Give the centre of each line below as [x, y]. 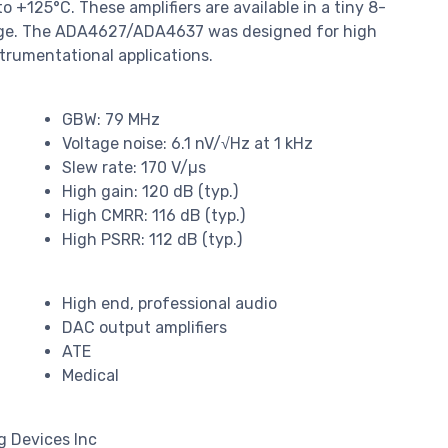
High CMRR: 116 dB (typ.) [153, 216]
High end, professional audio [169, 304]
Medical [90, 376]
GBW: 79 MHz [113, 120]
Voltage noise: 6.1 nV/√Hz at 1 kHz [187, 144]
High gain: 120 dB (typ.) [150, 192]
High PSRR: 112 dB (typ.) [152, 240]
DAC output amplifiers [144, 328]
